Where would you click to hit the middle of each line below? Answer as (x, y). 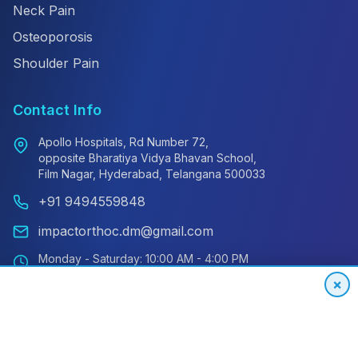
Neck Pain (44, 11)
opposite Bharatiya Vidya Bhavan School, (147, 158)
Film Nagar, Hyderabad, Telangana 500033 (152, 174)
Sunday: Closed (80, 275)
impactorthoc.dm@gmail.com (126, 231)
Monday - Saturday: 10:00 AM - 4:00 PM (143, 259)
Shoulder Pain (56, 64)
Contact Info (57, 110)
